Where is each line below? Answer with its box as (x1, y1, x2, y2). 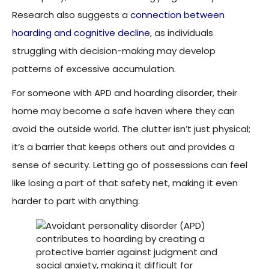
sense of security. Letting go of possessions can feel (12, 159, 247, 172)
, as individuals (150, 26, 213, 40)
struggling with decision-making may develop (12, 44, 216, 58)
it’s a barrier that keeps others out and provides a (12, 141, 235, 154)
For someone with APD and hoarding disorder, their (12, 86, 237, 100)
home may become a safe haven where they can (12, 104, 235, 118)
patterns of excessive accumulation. (12, 62, 176, 76)
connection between (130, 8, 225, 22)
